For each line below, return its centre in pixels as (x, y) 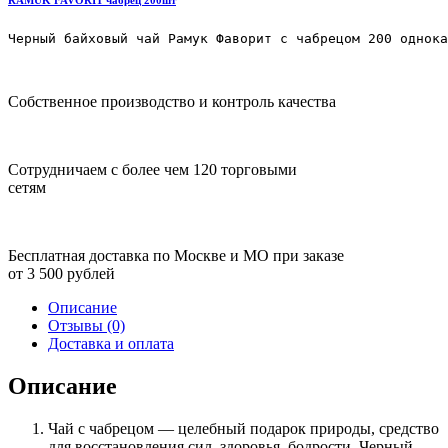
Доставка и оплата (111, 343)
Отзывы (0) (86, 325)
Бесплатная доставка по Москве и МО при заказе (176, 255)
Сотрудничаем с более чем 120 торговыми (152, 169)
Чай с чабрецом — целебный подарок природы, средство (243, 428)
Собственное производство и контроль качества (172, 101)
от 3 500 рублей (61, 273)
